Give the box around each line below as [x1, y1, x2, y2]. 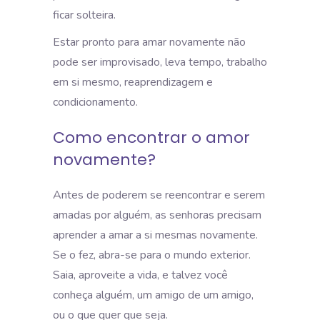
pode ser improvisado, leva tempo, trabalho [53, 54, 267, 70]
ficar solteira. [53, 6, 116, 23]
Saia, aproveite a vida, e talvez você [53, 266, 228, 283]
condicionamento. [53, 94, 141, 110]
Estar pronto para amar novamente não [53, 34, 246, 50]
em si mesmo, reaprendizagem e [53, 74, 213, 90]
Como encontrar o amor [53, 126, 250, 149]
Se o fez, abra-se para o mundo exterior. [53, 246, 251, 263]
